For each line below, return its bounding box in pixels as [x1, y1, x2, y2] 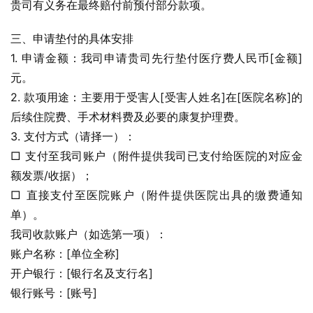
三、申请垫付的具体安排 [10, 31, 133, 45]
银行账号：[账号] [10, 286, 97, 300]
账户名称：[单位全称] [10, 247, 119, 261]
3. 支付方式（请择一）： [10, 129, 136, 143]
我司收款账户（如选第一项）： [10, 227, 167, 241]
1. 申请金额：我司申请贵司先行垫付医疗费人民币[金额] [10, 51, 303, 65]
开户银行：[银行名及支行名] [10, 266, 153, 280]
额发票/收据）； [10, 168, 93, 182]
